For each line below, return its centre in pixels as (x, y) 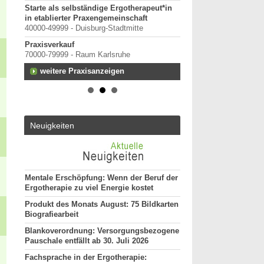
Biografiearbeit (52, 214)
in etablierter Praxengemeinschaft (86, 18)
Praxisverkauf (49, 45)
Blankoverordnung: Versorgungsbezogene (102, 231)
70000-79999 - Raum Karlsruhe (77, 55)
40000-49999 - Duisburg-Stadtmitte (84, 28)
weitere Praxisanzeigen (82, 71)
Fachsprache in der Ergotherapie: (86, 258)
